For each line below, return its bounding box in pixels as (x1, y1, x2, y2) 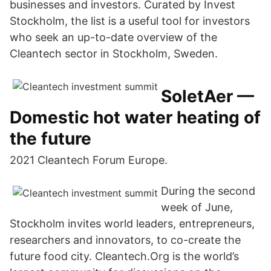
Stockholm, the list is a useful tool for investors (10, 15, 250, 27)
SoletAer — (161, 86, 254, 106)
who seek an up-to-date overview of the (10, 31, 217, 44)
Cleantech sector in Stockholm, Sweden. (10, 47, 218, 60)
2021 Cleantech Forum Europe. (10, 154, 168, 166)
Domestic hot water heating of (10, 107, 261, 128)
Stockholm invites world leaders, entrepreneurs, (10, 217, 255, 230)
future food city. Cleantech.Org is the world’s (10, 250, 239, 263)
